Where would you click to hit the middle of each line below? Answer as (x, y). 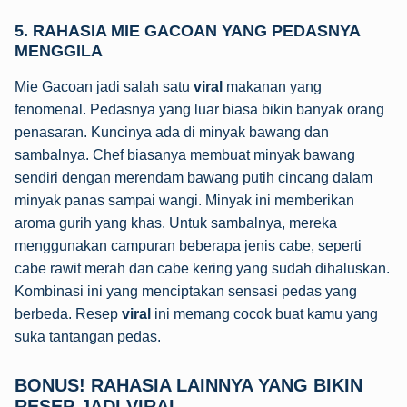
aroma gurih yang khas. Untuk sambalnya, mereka (176, 223)
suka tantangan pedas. (88, 336)
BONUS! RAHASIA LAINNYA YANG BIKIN (189, 385)
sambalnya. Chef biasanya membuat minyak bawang (185, 154)
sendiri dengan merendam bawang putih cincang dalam (194, 177)
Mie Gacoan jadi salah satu (104, 86)
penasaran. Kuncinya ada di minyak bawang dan (172, 132)
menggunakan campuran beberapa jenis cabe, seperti (188, 245)
